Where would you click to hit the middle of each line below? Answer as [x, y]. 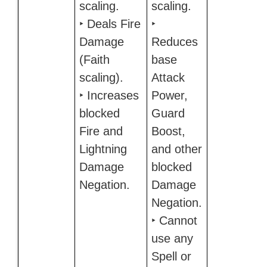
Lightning [103, 149]
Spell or [171, 256]
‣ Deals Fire [110, 24]
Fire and [101, 131]
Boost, [168, 131]
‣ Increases [109, 95]
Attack [168, 77]
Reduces [174, 41]
